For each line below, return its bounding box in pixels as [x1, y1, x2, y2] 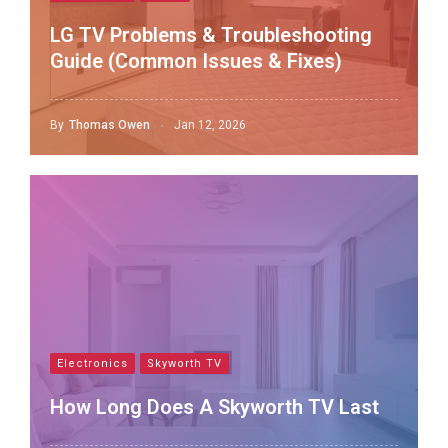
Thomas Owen [69, 118, 150, 132]
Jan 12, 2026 [174, 118, 246, 132]
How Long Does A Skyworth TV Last [50, 395, 379, 419]
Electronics [57, 357, 128, 370]
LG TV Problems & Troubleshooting [50, 23, 372, 47]
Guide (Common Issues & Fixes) [50, 49, 342, 73]
